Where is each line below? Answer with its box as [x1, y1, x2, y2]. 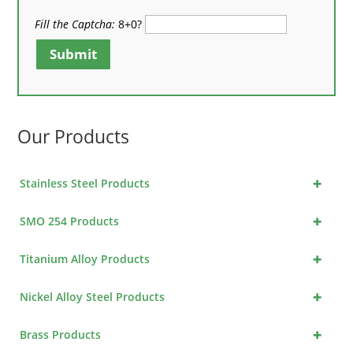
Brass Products [20, 327, 102, 343]
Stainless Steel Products [20, 176, 150, 191]
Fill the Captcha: [35, 16, 116, 32]
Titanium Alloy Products [20, 251, 150, 267]
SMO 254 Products [20, 214, 120, 229]
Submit [50, 44, 98, 63]
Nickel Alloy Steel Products [20, 289, 165, 305]
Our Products [17, 124, 130, 150]
